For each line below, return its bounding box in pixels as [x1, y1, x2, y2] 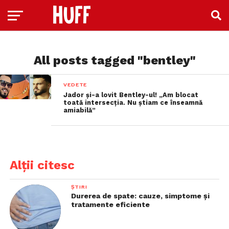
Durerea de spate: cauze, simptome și [71, 192, 210, 200]
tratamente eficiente [71, 200, 150, 209]
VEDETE [63, 81, 87, 88]
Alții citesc [9, 158, 75, 172]
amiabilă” [63, 106, 96, 114]
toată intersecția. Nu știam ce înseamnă [63, 99, 203, 106]
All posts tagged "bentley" [33, 53, 196, 67]
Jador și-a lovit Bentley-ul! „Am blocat [63, 91, 199, 99]
